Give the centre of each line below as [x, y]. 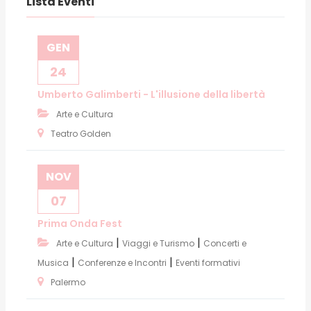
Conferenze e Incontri [122, 262]
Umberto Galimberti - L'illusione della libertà [151, 94]
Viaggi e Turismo [158, 243]
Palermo [68, 282]
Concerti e [225, 243]
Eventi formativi [208, 262]
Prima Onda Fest [80, 223]
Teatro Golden [81, 133]
